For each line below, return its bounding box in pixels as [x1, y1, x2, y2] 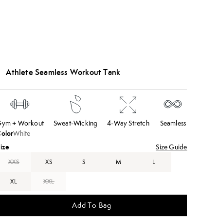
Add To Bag [72, 200, 111, 210]
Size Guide [156, 143, 187, 151]
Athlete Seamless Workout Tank [6, 67, 121, 77]
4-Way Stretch [107, 119, 149, 127]
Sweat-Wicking [53, 119, 98, 127]
